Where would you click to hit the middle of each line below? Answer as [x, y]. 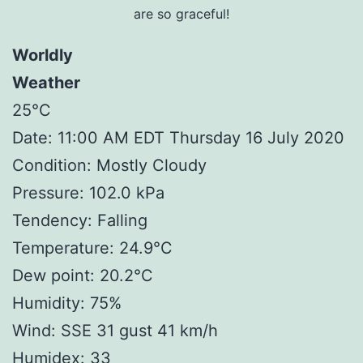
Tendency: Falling [80, 221]
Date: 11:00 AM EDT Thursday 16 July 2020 [178, 138]
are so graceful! [181, 14]
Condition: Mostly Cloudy [109, 166]
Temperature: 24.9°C [92, 248]
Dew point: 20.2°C [83, 276]
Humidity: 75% [67, 303]
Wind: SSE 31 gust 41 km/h [115, 331]
